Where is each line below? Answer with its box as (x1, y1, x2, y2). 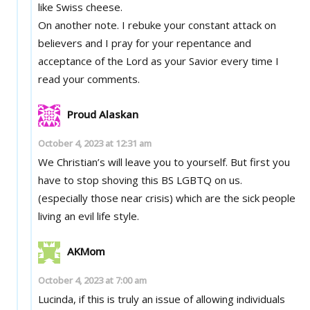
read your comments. (38, 71, 140, 86)
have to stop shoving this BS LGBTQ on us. (38, 172, 243, 187)
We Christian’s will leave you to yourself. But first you (38, 154, 291, 169)
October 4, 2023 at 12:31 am (38, 136, 152, 149)
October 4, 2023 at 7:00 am (38, 273, 147, 286)
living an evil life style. (38, 208, 140, 223)
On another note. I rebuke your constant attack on (38, 17, 277, 32)
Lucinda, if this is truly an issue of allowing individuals (38, 291, 286, 306)
